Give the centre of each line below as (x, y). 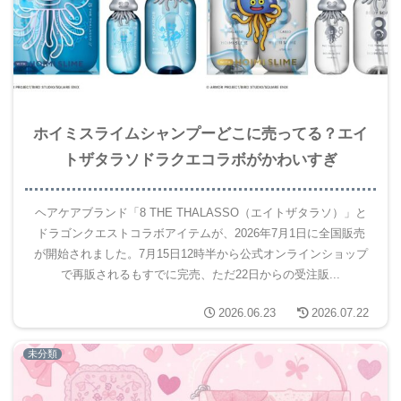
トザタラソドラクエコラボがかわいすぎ (200, 159)
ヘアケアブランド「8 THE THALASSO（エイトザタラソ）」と (200, 212)
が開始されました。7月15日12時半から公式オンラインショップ (200, 253)
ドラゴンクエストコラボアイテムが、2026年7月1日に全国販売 (200, 233)
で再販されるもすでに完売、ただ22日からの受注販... (200, 274)
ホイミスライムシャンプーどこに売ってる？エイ (200, 133)
